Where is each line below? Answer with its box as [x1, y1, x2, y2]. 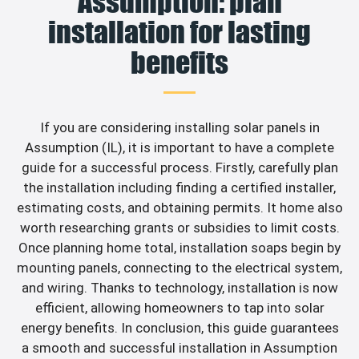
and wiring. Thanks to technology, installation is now [21, 280, 338, 296]
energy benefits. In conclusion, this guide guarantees [20, 320, 339, 337]
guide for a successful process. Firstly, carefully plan [21, 159, 338, 176]
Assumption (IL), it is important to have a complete [25, 139, 334, 156]
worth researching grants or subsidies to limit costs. [19, 220, 340, 236]
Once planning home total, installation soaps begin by [18, 240, 341, 256]
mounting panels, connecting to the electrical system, [17, 260, 342, 276]
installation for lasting [48, 14, 311, 50]
